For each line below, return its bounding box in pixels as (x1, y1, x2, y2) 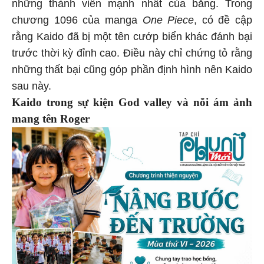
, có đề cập (194, 12, 252, 25)
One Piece (142, 12, 194, 25)
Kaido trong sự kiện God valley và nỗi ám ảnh (12, 94, 252, 107)
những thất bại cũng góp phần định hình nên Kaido (12, 62, 252, 74)
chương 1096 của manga (12, 12, 143, 25)
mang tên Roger (12, 111, 90, 124)
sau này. (12, 78, 51, 91)
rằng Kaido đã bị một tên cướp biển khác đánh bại (12, 29, 252, 41)
